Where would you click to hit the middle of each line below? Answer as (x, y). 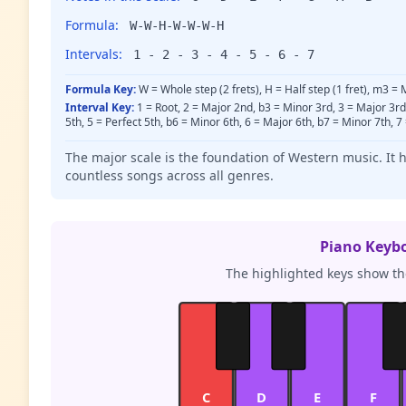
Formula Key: (101, 90)
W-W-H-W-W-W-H (177, 26)
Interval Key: (100, 108)
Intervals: (94, 54)
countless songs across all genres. (169, 176)
